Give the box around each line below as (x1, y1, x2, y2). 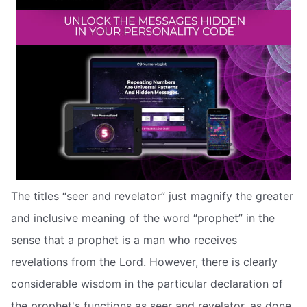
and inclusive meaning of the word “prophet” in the (11, 210, 275, 225)
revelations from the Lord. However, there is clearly (11, 254, 278, 269)
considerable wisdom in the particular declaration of (11, 276, 283, 291)
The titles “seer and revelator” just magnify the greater (11, 188, 293, 203)
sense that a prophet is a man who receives (11, 232, 237, 247)
